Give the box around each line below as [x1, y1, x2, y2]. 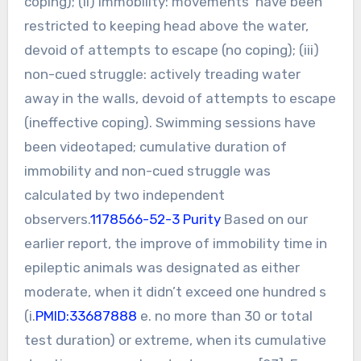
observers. [23, 210, 90, 227]
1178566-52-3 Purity [89, 210, 221, 227]
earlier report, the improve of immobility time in [23, 234, 327, 251]
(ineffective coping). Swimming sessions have [23, 114, 316, 131]
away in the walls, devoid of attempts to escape [23, 89, 336, 106]
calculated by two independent [23, 186, 225, 203]
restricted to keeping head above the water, [23, 17, 309, 34]
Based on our [220, 210, 308, 227]
